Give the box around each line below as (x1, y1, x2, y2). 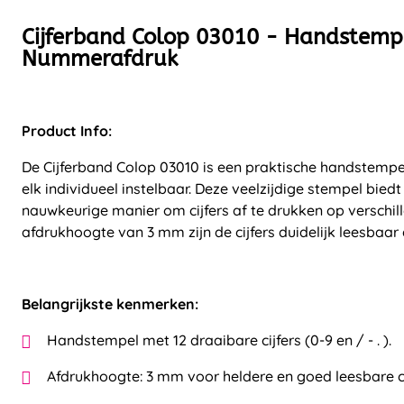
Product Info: (22, 122, 112, 140)
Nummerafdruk (22, 46, 178, 71)
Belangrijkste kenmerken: (22, 295, 198, 313)
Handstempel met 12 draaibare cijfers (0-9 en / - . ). (47, 331, 391, 349)
